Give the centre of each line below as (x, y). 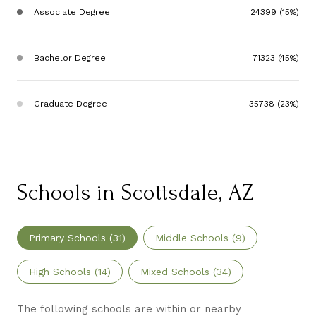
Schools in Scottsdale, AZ (135, 193)
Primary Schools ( (71, 237)
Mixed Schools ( (178, 271)
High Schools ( (63, 271)
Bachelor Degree (70, 57)
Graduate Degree (71, 103)
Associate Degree (72, 12)
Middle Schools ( (195, 237)
